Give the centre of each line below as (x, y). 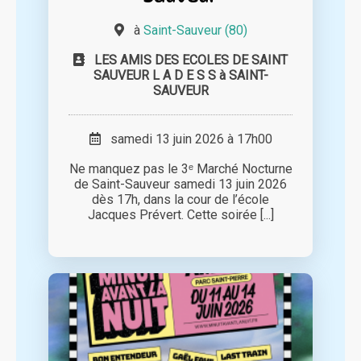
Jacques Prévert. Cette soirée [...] (180, 215)
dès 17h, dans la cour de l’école (180, 200)
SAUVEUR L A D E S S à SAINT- (180, 76)
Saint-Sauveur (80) (195, 31)
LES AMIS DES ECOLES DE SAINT (191, 60)
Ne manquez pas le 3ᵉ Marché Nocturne (180, 169)
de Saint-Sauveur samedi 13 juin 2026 (180, 185)
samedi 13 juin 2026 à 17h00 (186, 139)
